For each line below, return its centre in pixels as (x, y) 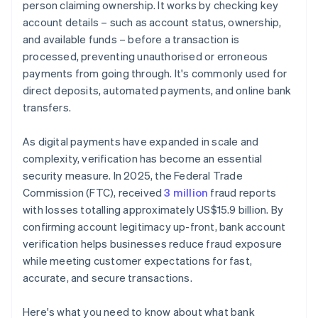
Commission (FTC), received (94, 193)
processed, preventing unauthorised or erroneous (146, 56)
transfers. (47, 108)
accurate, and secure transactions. (108, 278)
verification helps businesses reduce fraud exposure (153, 244)
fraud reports (242, 193)
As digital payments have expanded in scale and (141, 142)
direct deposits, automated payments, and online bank (157, 91)
